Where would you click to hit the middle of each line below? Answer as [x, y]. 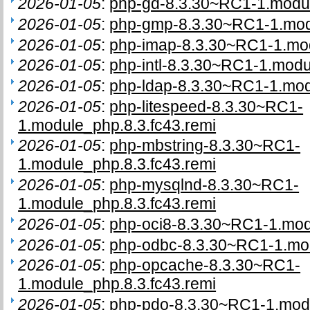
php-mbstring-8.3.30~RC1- [205, 146]
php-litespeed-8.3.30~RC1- [207, 106]
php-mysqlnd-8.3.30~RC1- [204, 185]
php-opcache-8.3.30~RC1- [205, 265]
